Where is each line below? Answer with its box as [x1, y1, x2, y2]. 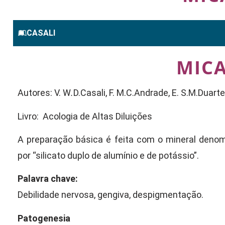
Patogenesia [18, 212, 70, 223]
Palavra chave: [18, 173, 78, 184]
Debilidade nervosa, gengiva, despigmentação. [18, 189, 203, 200]
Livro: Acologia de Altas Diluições [18, 110, 152, 122]
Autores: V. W [18, 87, 71, 98]
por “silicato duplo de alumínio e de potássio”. [18, 150, 199, 161]
